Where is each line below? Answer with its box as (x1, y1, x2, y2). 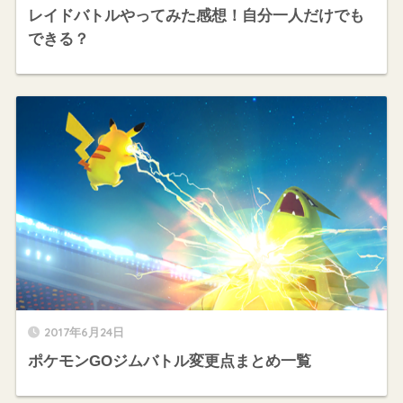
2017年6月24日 (43, 324, 124, 339)
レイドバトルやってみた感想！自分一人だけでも (27, 6, 364, 24)
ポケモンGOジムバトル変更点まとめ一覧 (27, 352, 311, 370)
